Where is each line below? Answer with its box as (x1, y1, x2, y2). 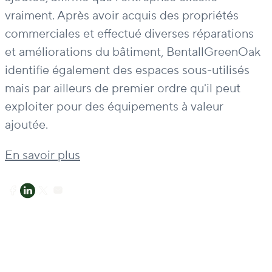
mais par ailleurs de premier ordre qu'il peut (5, 81, 240, 97)
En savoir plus (5, 148, 80, 164)
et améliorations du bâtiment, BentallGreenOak (5, 44, 260, 61)
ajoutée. (5, 117, 48, 134)
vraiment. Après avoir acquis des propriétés (5, 8, 239, 24)
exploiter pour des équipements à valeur (5, 99, 223, 115)
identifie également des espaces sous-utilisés (5, 63, 250, 79)
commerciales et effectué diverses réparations (5, 26, 254, 42)
